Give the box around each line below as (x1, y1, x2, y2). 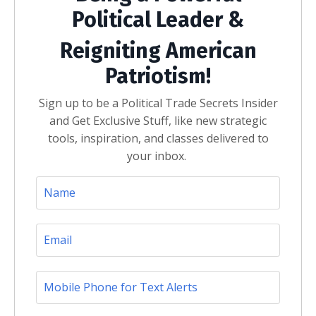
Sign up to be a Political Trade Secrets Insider (38, 95, 278, 111)
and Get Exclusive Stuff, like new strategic (49, 112, 267, 128)
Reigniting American (59, 37, 257, 63)
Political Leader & (72, 6, 244, 32)
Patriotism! (105, 63, 211, 89)
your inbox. (127, 147, 189, 164)
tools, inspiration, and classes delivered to (47, 130, 269, 146)
